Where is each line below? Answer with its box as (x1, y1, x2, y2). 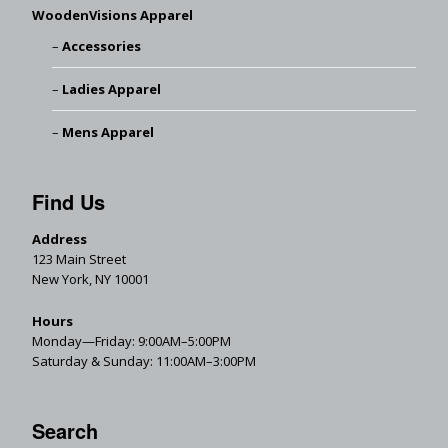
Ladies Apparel (61, 80, 161, 99)
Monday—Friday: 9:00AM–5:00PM (32, 332, 231, 351)
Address (32, 230, 87, 249)
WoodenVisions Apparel (32, 6, 193, 25)
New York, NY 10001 (32, 270, 149, 289)
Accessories (61, 37, 141, 56)
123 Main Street (32, 250, 126, 269)
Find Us (32, 187, 105, 217)
